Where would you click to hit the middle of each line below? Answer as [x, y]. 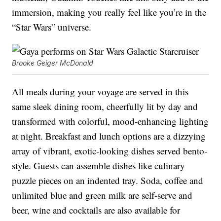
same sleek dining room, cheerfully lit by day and [105, 107]
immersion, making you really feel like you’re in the [109, 12]
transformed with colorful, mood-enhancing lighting [110, 121]
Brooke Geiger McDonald [53, 63]
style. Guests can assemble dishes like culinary [99, 166]
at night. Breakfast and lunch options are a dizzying [109, 136]
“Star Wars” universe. [52, 27]
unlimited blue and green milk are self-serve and [102, 195]
